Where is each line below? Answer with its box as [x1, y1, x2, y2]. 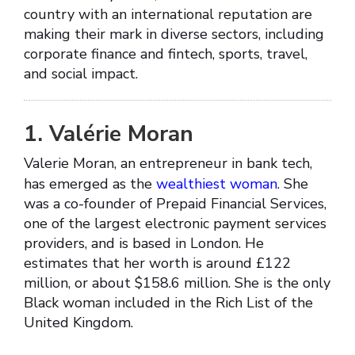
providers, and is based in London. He [24, 234, 264, 254]
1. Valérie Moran [24, 119, 200, 150]
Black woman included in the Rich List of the [24, 293, 313, 313]
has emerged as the [24, 174, 156, 194]
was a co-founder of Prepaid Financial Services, [24, 194, 326, 214]
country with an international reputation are [24, 5, 312, 25]
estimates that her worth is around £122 [24, 254, 291, 273]
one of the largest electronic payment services [24, 214, 326, 234]
